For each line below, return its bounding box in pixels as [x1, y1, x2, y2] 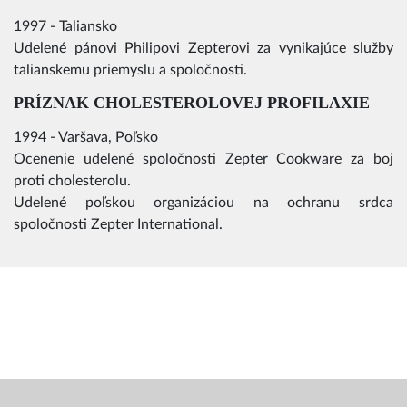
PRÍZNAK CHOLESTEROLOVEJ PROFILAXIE [14, 93, 370, 112]
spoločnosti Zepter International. [14, 216, 223, 232]
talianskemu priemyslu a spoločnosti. [14, 62, 247, 77]
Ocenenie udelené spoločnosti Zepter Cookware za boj [14, 151, 393, 166]
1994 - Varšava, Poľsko [14, 129, 158, 144]
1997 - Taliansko [14, 18, 117, 34]
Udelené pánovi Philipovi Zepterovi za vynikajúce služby [14, 40, 393, 55]
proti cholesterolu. [14, 173, 131, 188]
